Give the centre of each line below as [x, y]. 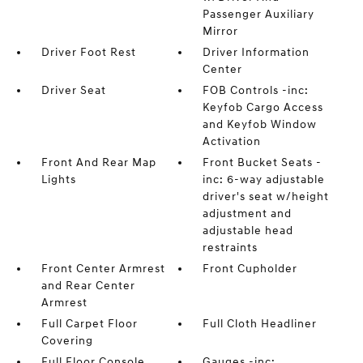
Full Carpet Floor [89, 324]
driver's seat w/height [266, 196]
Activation [232, 141]
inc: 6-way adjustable [264, 179]
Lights [58, 179]
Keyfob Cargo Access [263, 107]
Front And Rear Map [98, 162]
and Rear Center [88, 286]
